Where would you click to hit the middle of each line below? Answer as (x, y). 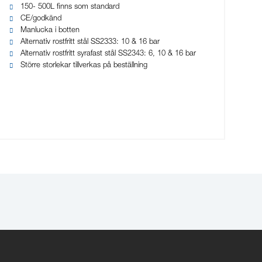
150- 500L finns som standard (70, 8)
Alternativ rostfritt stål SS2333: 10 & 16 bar (90, 43)
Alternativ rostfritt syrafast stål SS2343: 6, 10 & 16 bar (108, 54)
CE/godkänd (41, 19)
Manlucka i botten (50, 31)
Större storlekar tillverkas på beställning (84, 66)
